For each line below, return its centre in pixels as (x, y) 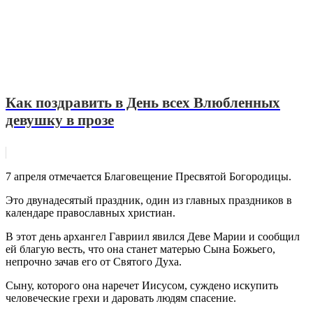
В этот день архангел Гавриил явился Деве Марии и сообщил (153, 236)
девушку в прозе (60, 120)
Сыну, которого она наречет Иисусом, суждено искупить (142, 285)
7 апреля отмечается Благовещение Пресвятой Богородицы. (148, 176)
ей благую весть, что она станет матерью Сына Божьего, (140, 249)
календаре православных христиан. (90, 212)
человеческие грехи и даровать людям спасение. (121, 298)
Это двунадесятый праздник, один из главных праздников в (149, 200)
